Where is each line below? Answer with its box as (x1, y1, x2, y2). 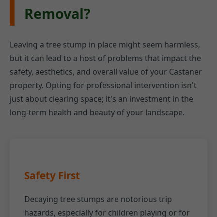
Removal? (24, 4, 91, 23)
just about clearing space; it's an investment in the (10, 93, 193, 105)
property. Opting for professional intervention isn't (10, 80, 197, 91)
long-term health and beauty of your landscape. (10, 107, 185, 118)
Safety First (24, 169, 80, 183)
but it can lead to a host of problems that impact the (10, 53, 201, 64)
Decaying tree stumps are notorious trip (24, 194, 172, 205)
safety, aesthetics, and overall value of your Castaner (10, 66, 202, 77)
